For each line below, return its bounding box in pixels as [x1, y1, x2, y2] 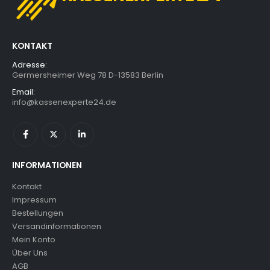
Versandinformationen [12, 220, 101, 232]
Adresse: [12, 58, 47, 71]
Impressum [12, 193, 57, 206]
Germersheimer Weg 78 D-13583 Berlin [12, 69, 163, 81]
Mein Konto [12, 233, 55, 245]
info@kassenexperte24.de [12, 96, 116, 108]
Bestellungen [12, 207, 63, 219]
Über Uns [12, 246, 48, 259]
